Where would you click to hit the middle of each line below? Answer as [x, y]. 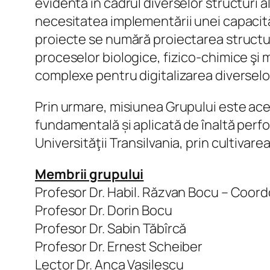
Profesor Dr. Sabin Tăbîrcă [111, 228]
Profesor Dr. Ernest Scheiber [119, 246]
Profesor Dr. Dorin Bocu [104, 210]
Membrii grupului [89, 174]
